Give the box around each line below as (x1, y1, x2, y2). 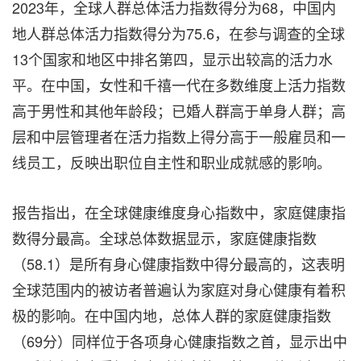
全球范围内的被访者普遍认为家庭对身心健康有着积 (12, 279, 346, 300)
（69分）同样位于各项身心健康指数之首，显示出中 (12, 330, 347, 351)
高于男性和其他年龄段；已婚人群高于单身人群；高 (12, 100, 346, 121)
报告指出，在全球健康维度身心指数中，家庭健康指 (12, 201, 346, 222)
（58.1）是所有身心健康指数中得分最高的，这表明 (12, 253, 345, 274)
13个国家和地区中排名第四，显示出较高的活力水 (12, 48, 333, 69)
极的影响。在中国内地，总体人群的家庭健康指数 (12, 305, 331, 326)
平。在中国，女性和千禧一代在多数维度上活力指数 (12, 74, 346, 95)
